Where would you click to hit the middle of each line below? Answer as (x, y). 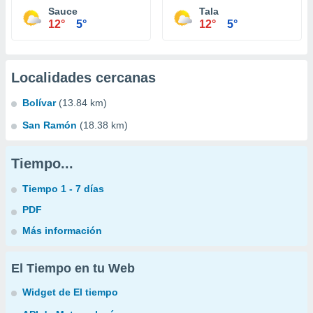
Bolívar (39, 103)
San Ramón (50, 125)
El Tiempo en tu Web (73, 268)
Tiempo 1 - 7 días (63, 189)
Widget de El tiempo (70, 292)
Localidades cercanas (83, 78)
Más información (62, 231)
